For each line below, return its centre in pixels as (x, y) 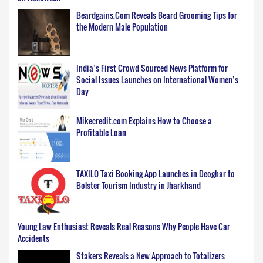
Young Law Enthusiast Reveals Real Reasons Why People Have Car (124, 227)
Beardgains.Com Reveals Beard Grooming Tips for (157, 15)
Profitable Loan (101, 133)
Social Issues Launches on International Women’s (157, 80)
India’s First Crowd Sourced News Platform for (152, 68)
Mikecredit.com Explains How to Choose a (144, 121)
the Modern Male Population (122, 27)
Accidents (33, 238)
